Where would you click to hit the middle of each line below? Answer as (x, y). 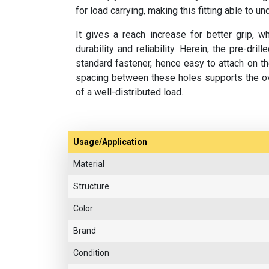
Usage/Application (110, 142)
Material (89, 164)
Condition (91, 253)
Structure (91, 186)
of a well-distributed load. (129, 92)
